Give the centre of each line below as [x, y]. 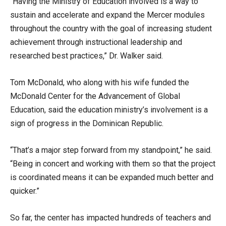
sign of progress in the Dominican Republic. [88, 123]
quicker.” [26, 191]
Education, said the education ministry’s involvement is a [109, 110]
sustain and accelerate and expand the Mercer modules [107, 15]
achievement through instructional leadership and [96, 42]
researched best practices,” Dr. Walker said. [88, 56]
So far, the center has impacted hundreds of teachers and [110, 218]
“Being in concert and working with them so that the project [113, 164]
